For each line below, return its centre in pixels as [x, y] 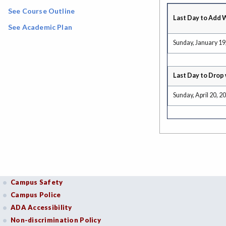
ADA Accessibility [41, 207]
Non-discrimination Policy [56, 220]
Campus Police [36, 195]
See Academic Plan [40, 27]
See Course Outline [42, 11]
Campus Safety [37, 182]
